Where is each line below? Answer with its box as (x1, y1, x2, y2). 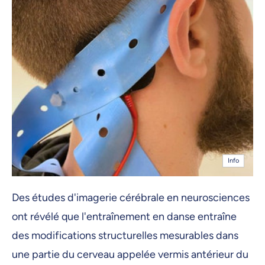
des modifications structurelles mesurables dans (12, 228, 238, 242)
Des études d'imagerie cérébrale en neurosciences (12, 190, 250, 204)
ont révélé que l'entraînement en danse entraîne (12, 209, 237, 223)
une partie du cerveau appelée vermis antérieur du (12, 247, 248, 261)
